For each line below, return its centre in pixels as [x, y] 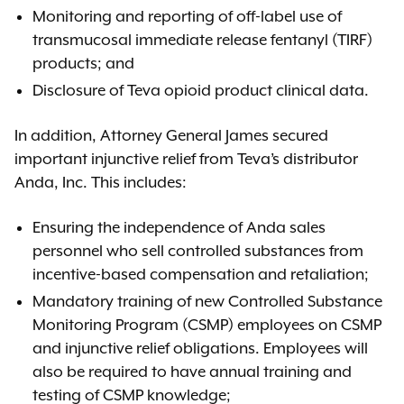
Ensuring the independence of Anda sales [179, 227]
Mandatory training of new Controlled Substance [207, 301]
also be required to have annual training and [192, 372]
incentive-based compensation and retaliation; [201, 274]
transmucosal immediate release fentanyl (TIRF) [202, 40]
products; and [83, 63]
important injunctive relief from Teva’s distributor [186, 159]
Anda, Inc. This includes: [101, 182]
